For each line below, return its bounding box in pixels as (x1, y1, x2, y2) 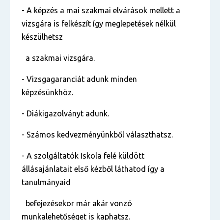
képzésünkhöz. (22, 88, 73, 97)
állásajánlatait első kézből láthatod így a (22, 165, 165, 173)
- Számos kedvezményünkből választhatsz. (22, 130, 173, 139)
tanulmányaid (22, 178, 75, 187)
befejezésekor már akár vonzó (22, 199, 132, 208)
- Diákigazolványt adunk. (22, 109, 109, 118)
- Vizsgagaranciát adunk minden (22, 75, 137, 83)
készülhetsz (22, 32, 65, 41)
